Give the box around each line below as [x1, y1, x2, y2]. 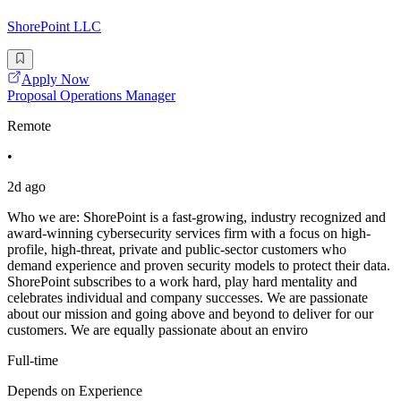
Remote [7, 117, 51, 133]
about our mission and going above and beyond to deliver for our [7, 305, 373, 321]
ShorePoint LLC [7, 19, 101, 35]
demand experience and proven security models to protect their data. [7, 257, 390, 273]
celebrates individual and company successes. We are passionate [7, 289, 368, 305]
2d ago [7, 178, 46, 194]
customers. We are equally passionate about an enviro [7, 321, 308, 337]
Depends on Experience [7, 382, 142, 398]
